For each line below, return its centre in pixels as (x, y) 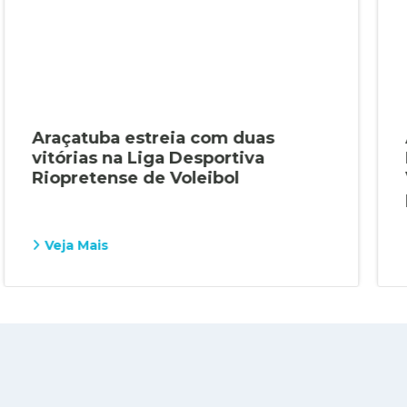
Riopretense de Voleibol (135, 178)
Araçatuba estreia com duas (153, 138)
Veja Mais (76, 245)
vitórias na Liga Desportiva (148, 158)
